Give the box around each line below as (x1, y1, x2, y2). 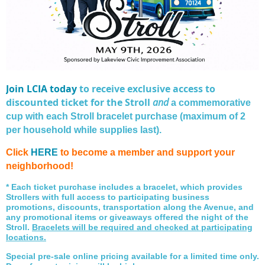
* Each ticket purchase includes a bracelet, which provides (6, 182, 243, 192)
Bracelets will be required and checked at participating (32, 222, 253, 232)
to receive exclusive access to (77, 82, 215, 95)
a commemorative (171, 97, 251, 108)
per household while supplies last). (6, 124, 161, 135)
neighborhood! (6, 160, 73, 171)
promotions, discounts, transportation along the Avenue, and (6, 202, 254, 212)
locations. (6, 232, 46, 242)
